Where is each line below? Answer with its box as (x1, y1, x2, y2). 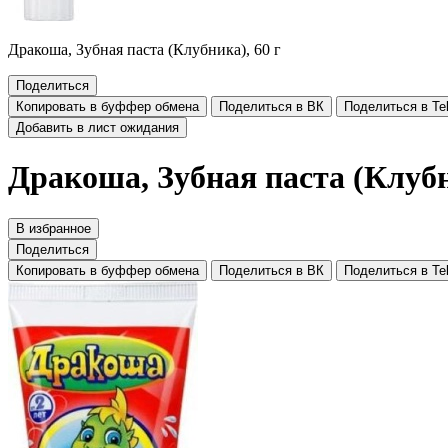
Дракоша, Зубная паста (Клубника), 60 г (8, 41, 281, 58)
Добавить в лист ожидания (16, 120, 179, 135)
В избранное (16, 220, 91, 236)
